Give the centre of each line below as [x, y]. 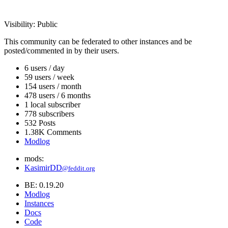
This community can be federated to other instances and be [98, 42]
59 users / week [49, 77]
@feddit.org [79, 168]
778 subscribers [49, 114]
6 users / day [45, 68]
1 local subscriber [52, 105]
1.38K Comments [53, 132]
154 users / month [53, 87]
